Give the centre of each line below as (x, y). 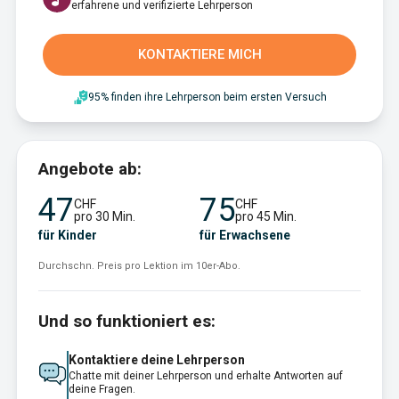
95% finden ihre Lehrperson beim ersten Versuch (207, 97)
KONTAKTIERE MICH (199, 54)
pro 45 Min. (266, 216)
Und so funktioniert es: (127, 321)
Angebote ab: (90, 169)
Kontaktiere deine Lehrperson (157, 360)
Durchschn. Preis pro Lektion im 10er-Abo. (139, 266)
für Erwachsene (245, 235)
